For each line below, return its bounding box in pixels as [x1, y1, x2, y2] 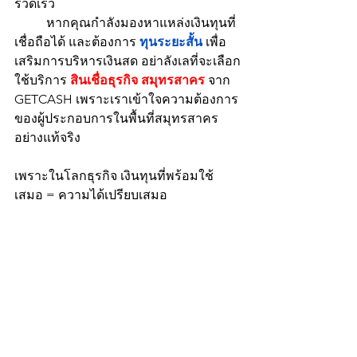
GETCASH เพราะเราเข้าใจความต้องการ [14, 92, 238, 107]
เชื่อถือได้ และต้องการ [14, 34, 139, 49]
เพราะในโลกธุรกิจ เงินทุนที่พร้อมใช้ [14, 168, 214, 183]
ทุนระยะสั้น [139, 34, 202, 49]
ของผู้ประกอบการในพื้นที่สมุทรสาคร [14, 111, 218, 126]
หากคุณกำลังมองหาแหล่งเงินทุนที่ [14, 15, 46, 30]
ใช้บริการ [14, 73, 70, 88]
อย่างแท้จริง [14, 130, 80, 145]
